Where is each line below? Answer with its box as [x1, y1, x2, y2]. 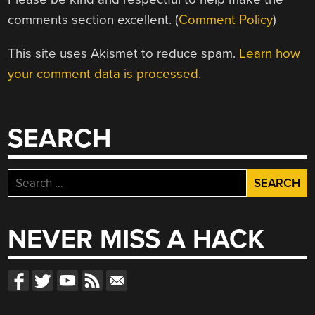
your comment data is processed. [8, 66, 202, 82]
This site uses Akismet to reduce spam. [8, 46, 240, 62]
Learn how [239, 46, 301, 62]
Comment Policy [179, 12, 274, 28]
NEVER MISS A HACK [8, 224, 265, 256]
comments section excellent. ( [8, 12, 179, 28]
